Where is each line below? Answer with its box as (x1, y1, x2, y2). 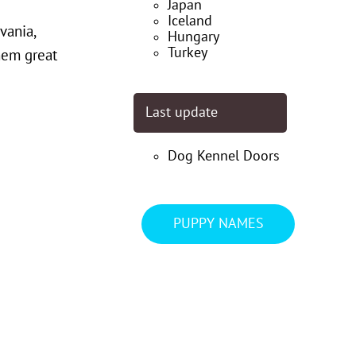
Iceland (168, 13, 212, 29)
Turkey (168, 44, 207, 61)
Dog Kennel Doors (168, 148, 280, 164)
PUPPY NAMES (172, 215, 264, 232)
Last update (145, 104, 218, 121)
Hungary (168, 29, 219, 45)
